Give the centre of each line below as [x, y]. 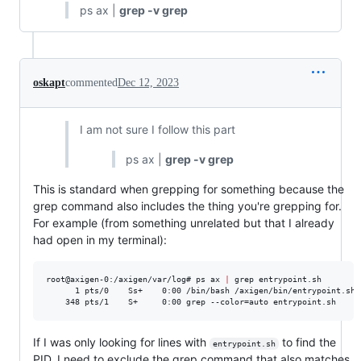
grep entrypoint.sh [276, 279]
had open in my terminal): [100, 240]
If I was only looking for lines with [121, 342]
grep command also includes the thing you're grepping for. [187, 206]
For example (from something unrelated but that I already [184, 223]
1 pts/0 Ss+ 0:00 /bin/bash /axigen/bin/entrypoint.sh [201, 290]
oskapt [49, 83]
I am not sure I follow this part [157, 129]
